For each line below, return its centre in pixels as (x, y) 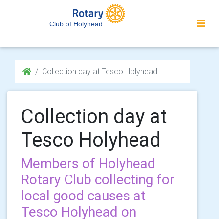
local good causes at (83, 196)
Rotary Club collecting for (98, 179)
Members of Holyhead (88, 163)
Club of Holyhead (76, 24)
